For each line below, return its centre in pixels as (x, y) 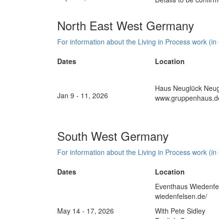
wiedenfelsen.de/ (181, 196)
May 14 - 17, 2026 (86, 211)
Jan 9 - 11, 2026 (83, 95)
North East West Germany (126, 25)
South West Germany (113, 136)
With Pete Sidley (180, 211)
